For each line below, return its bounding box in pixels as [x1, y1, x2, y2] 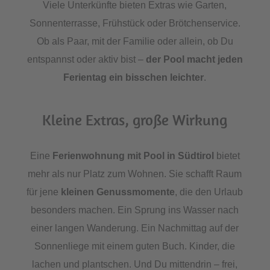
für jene [27, 187, 61, 198]
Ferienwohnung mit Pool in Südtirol [52, 151, 214, 162]
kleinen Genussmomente [61, 187, 175, 198]
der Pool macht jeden [145, 54, 243, 65]
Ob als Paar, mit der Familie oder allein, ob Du [36, 36, 233, 47]
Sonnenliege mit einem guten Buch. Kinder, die [34, 241, 236, 252]
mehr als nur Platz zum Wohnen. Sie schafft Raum [28, 169, 242, 180]
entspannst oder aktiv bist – [27, 54, 146, 65]
